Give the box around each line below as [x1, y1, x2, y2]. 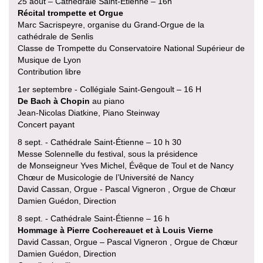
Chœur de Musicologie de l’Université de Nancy [18, 172, 194, 182]
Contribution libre [18, 66, 81, 76]
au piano [90, 96, 124, 106]
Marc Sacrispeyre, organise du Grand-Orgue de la [18, 19, 204, 29]
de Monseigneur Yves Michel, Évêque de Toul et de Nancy [18, 160, 234, 170]
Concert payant [18, 119, 75, 129]
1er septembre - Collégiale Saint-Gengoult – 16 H [18, 84, 201, 94]
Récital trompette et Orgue [18, 8, 123, 18]
